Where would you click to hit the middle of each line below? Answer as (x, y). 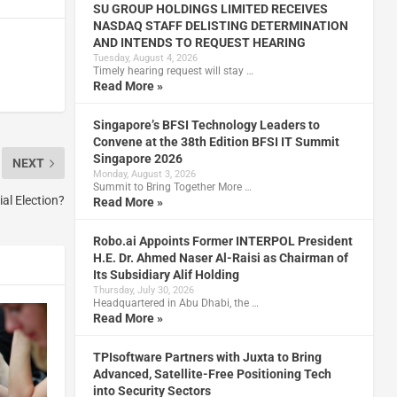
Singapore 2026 (137, 158)
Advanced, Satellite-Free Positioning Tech (212, 374)
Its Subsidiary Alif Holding (166, 274)
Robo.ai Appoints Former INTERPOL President (222, 241)
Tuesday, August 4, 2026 (145, 58)
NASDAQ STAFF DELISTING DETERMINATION (220, 25)
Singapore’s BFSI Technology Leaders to (206, 125)
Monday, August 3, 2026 (144, 174)
